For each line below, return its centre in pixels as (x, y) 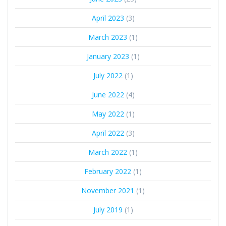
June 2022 (108, 95)
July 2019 (108, 210)
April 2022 (108, 133)
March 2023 (108, 37)
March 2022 (108, 152)
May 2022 (108, 114)
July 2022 (108, 76)
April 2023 (108, 18)
